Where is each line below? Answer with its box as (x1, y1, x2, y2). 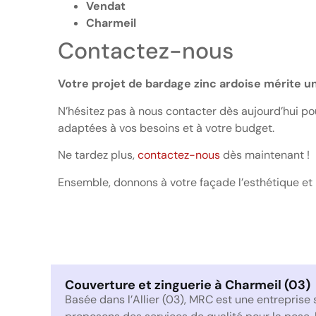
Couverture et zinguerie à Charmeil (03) (65, 276, 310, 294)
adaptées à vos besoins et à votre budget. (58, 120, 274, 135)
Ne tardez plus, (58, 147, 138, 163)
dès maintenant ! (220, 147, 310, 163)
